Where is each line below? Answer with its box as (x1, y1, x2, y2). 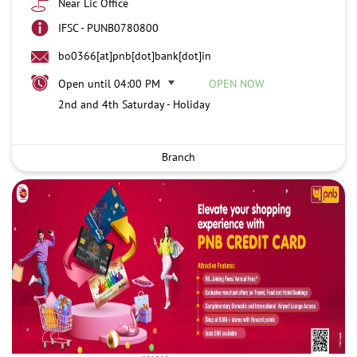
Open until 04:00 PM (58, 76, 160, 91)
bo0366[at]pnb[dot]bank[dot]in (58, 48, 211, 63)
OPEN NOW (209, 76, 265, 91)
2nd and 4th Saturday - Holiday (58, 96, 210, 112)
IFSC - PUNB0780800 (58, 20, 159, 35)
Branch (162, 149, 195, 164)
